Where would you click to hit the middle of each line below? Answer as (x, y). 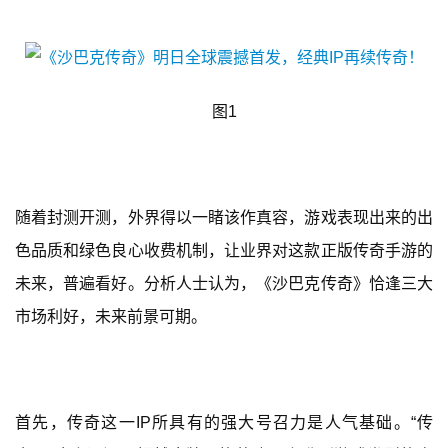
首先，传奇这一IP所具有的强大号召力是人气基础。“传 (224, 423)
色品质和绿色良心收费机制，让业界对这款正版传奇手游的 (224, 251)
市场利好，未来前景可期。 (111, 317)
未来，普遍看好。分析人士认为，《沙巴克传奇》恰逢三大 (224, 284)
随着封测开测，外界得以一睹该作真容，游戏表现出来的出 (224, 218)
